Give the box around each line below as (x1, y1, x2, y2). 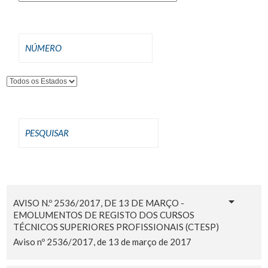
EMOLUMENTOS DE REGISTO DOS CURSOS (13, 209, 194, 220)
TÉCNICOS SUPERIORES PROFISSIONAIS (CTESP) (13, 221, 219, 232)
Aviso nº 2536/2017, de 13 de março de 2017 (13, 236, 191, 247)
